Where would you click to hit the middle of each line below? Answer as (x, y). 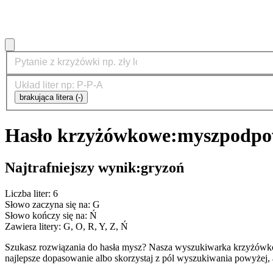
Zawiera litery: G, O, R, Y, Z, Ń (66, 226)
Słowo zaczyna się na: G (52, 204)
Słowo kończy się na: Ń (51, 215)
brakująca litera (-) (51, 97)
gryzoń (162, 168)
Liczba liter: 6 (31, 193)
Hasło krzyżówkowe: (91, 135)
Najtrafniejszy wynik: (73, 168)
